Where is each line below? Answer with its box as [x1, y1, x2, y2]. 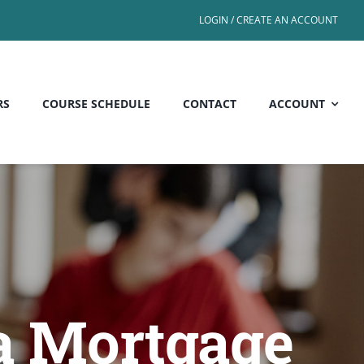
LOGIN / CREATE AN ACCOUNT [199, 13, 338, 27]
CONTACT [183, 96, 236, 112]
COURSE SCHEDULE [42, 96, 150, 112]
